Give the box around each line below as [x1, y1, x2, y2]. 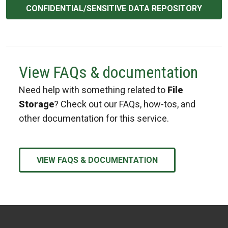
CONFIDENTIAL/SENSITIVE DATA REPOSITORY [26, 4, 202, 14]
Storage [19, 98, 54, 109]
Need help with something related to [19, 84, 167, 95]
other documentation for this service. [19, 112, 169, 124]
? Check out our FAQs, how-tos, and [54, 98, 195, 109]
